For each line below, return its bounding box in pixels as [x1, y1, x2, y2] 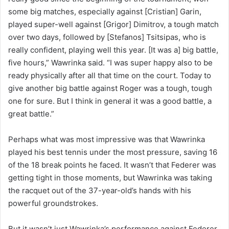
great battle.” [8, 108, 54, 119]
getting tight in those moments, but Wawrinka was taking [8, 172, 212, 182]
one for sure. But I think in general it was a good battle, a [8, 96, 212, 106]
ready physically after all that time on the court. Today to [8, 70, 211, 80]
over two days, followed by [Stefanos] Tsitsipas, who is [8, 32, 206, 42]
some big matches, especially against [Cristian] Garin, [8, 6, 201, 16]
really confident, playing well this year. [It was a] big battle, [8, 44, 218, 55]
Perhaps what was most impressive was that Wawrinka [8, 134, 205, 144]
